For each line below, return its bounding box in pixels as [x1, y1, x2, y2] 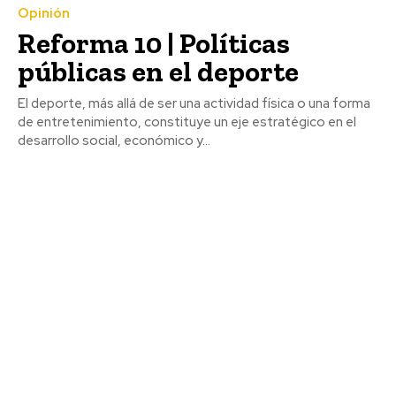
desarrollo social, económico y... [18, 132, 210, 150]
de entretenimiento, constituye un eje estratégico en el [18, 113, 356, 132]
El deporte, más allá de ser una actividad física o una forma [18, 95, 370, 113]
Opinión [18, 4, 70, 23]
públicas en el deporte [18, 55, 299, 89]
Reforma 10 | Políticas [18, 27, 290, 61]
